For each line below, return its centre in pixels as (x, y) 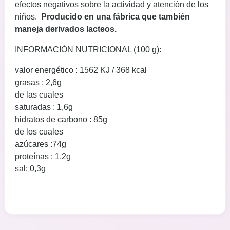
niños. (28, 17)
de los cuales (39, 132)
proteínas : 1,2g (43, 156)
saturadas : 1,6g (44, 107)
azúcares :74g (41, 144)
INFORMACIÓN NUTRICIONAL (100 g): (88, 50)
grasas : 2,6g (38, 82)
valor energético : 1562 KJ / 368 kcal (81, 70)
